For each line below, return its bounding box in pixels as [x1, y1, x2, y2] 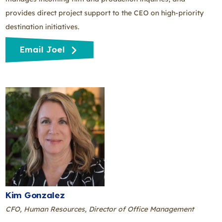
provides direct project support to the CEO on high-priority [5, 8, 204, 17]
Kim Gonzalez [5, 189, 65, 200]
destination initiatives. [5, 22, 79, 31]
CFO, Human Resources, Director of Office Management [5, 205, 194, 214]
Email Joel [19, 44, 68, 55]
